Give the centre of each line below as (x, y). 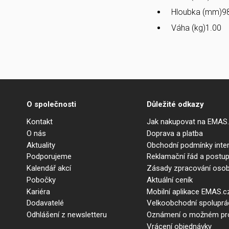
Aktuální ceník (170, 180)
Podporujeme (49, 157)
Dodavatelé (45, 203)
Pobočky (41, 180)
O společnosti (51, 104)
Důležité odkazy (175, 104)
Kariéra (38, 191)
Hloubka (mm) (197, 12)
